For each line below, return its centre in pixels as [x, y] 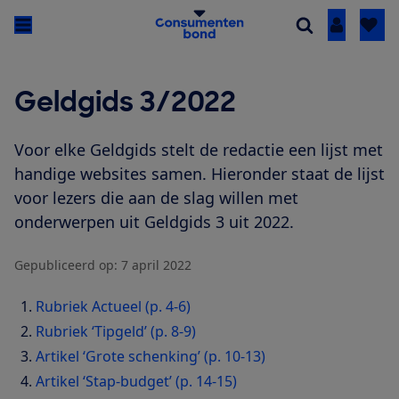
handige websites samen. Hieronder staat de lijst [199, 174]
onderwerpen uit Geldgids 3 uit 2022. [154, 222]
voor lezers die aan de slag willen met [156, 198]
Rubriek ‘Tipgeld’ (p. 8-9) [116, 332]
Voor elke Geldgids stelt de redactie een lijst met [199, 150]
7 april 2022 [156, 265]
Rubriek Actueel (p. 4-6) [113, 307]
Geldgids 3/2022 [125, 102]
